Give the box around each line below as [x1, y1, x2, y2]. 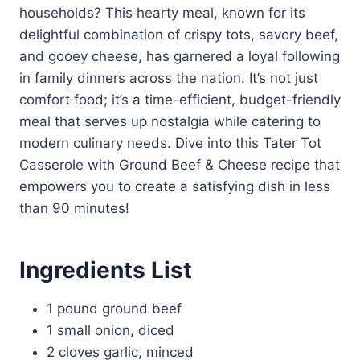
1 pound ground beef [47, 300, 182, 317]
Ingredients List [19, 256, 192, 284]
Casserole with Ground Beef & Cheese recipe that [19, 156, 340, 173]
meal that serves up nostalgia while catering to [19, 112, 321, 129]
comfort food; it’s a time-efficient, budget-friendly [19, 91, 341, 108]
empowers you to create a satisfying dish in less [19, 178, 330, 194]
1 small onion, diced [47, 321, 174, 338]
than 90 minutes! [19, 199, 129, 216]
